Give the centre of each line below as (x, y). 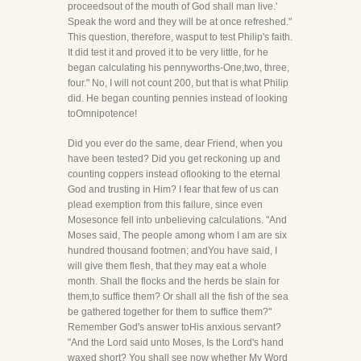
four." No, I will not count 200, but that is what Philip (178, 83)
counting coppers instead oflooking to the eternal (174, 174)
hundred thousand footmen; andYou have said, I (172, 251)
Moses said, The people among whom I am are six (177, 235)
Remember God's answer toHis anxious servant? (174, 327)
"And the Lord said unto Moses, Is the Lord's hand (176, 342)
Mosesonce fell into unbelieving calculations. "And (177, 220)
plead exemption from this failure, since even (165, 205)
